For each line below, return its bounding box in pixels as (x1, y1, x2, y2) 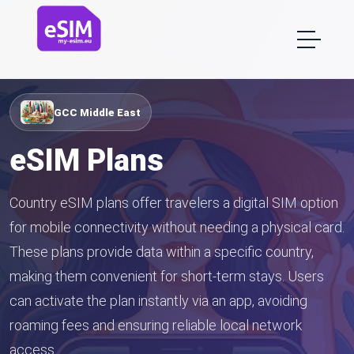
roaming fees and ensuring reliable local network (9, 317, 302, 333)
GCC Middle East (54, 106, 141, 119)
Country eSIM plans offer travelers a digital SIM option (9, 194, 338, 211)
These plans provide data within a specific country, (9, 243, 314, 260)
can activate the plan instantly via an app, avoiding (9, 292, 307, 309)
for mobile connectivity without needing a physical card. (9, 219, 345, 235)
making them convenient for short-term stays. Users (9, 268, 324, 284)
